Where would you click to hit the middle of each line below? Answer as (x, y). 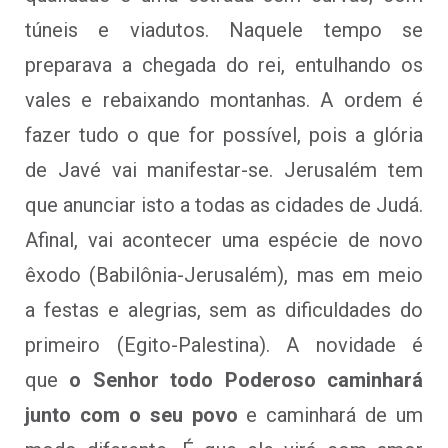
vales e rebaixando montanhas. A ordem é (224, 99)
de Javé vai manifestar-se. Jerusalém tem (224, 169)
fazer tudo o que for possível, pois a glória (224, 134)
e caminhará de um (330, 414)
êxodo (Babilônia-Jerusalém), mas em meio (224, 274)
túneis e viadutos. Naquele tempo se (224, 29)
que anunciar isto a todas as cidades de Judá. (224, 204)
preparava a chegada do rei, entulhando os (224, 64)
